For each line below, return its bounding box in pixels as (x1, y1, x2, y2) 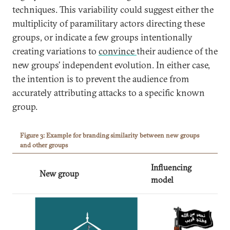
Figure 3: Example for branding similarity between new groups (20, 131, 199, 140)
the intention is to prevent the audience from (12, 73, 189, 85)
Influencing (151, 162, 191, 173)
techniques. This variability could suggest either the (12, 4, 214, 16)
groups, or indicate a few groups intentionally (12, 31, 193, 44)
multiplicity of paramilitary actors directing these (12, 17, 205, 30)
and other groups (20, 141, 68, 149)
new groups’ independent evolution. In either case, (12, 59, 210, 71)
